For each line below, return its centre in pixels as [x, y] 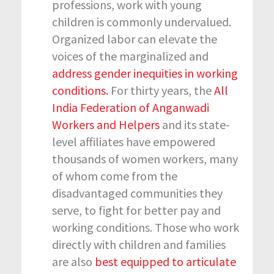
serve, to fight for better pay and [136, 210]
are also [73, 261]
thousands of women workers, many [145, 158]
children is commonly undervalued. [142, 21]
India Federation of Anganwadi [131, 107]
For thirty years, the [161, 90]
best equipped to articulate [165, 261]
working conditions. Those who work [146, 227]
